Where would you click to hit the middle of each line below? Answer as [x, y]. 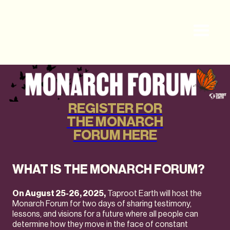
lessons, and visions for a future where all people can [105, 214]
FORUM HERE [115, 135]
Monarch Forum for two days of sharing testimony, [102, 204]
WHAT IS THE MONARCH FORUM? [109, 169]
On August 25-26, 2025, [59, 194]
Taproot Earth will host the [154, 194]
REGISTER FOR [115, 108]
